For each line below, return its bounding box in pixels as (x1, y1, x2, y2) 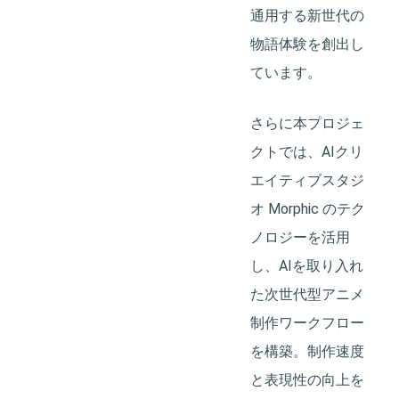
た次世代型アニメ (249, 285, 364, 303)
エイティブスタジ (249, 171, 364, 189)
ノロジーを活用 (249, 228, 350, 246)
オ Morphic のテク (249, 199, 365, 217)
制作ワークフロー (249, 313, 364, 331)
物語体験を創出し (249, 35, 364, 53)
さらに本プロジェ (249, 114, 364, 132)
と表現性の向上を (249, 370, 364, 388)
